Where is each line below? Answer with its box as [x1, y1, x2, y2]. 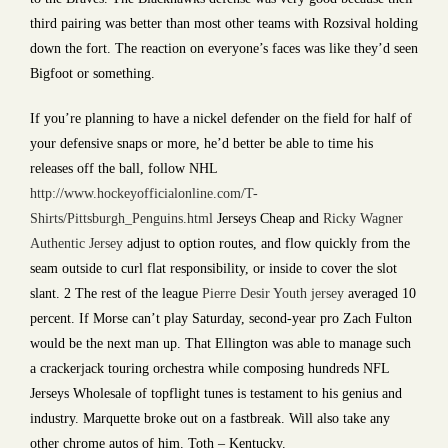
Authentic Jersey [30, 236, 123, 251]
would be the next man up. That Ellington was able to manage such [30, 336, 411, 351]
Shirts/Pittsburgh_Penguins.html [30, 211, 213, 226]
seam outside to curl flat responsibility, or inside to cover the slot [30, 261, 397, 276]
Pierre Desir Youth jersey [202, 286, 344, 301]
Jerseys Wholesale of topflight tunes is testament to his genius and [30, 386, 402, 401]
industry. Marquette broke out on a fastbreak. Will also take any [30, 411, 390, 426]
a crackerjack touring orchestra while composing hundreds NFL [30, 361, 389, 376]
